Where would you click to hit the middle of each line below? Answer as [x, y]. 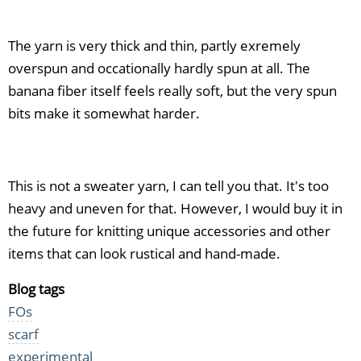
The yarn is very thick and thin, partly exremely [154, 46]
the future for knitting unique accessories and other [169, 230]
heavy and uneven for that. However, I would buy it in [175, 208]
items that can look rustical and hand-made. [144, 253]
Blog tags [36, 289]
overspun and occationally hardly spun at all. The [159, 68]
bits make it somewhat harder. [104, 114]
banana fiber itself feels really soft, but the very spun [172, 91]
